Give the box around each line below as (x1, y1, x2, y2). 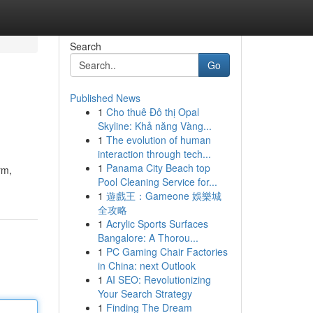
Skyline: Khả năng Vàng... (97, 119, 212, 133)
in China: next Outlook (97, 259, 196, 272)
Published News (69, 91, 140, 105)
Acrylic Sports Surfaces (105, 217, 208, 231)
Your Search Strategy (97, 286, 192, 300)
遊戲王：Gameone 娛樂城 (105, 189, 221, 203)
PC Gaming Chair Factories (105, 245, 228, 259)
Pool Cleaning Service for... (97, 175, 217, 189)
